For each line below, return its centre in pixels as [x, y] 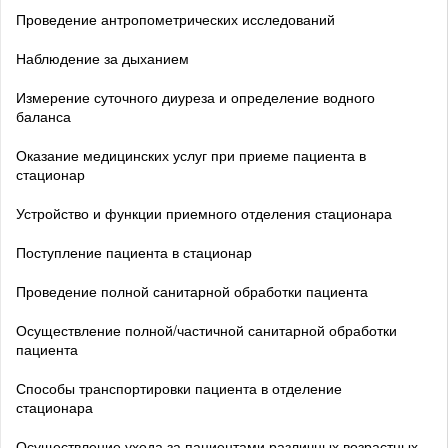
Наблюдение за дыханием [102, 57]
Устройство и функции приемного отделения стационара [204, 212]
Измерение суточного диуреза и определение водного [195, 96]
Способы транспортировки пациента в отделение [179, 387]
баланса [43, 115]
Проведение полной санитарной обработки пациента [192, 290]
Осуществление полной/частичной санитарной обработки [206, 329]
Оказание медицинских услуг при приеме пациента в [191, 154]
